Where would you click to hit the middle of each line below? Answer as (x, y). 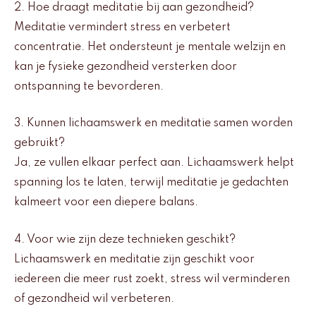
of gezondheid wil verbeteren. (94, 299)
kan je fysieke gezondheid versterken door (126, 67)
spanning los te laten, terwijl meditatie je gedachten (151, 183)
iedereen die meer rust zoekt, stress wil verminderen (152, 279)
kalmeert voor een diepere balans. (106, 203)
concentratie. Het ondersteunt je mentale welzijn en (150, 47)
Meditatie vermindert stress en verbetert (122, 27)
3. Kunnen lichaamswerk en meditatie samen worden (153, 124)
